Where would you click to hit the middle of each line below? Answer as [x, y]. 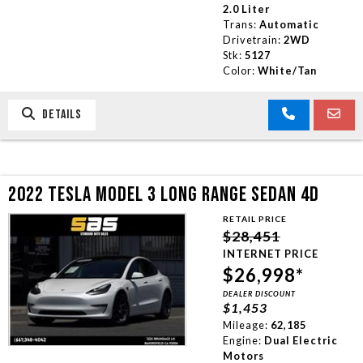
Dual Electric [301, 340]
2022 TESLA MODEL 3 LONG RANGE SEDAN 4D [164, 194]
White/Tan [287, 70]
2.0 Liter [246, 9]
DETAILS [59, 114]
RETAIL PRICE [254, 218]
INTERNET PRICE [270, 253]
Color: [239, 70]
